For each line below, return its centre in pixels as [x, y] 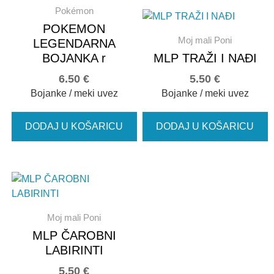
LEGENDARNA [74, 43]
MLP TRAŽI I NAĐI [205, 58]
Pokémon [74, 10]
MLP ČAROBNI [74, 235]
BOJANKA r [74, 58]
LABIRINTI [74, 250]
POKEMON [74, 28]
